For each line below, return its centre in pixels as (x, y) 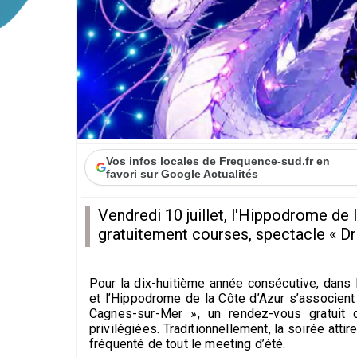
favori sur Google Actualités (182, 173)
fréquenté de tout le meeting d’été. (188, 343)
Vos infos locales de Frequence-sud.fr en (218, 161)
